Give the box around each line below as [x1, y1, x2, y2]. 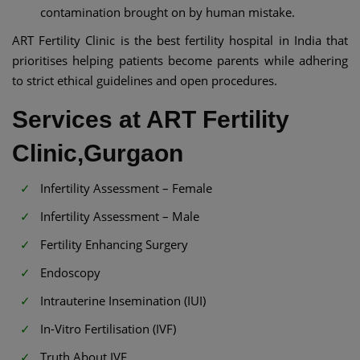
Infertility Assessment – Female [40, 179, 212, 196]
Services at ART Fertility [12, 105, 289, 133]
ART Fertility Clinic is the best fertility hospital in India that [12, 31, 348, 48]
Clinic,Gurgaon [12, 139, 183, 166]
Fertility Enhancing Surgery [40, 235, 188, 252]
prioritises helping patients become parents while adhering [12, 51, 348, 68]
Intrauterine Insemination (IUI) [40, 292, 206, 309]
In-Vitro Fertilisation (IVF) [40, 320, 176, 337]
